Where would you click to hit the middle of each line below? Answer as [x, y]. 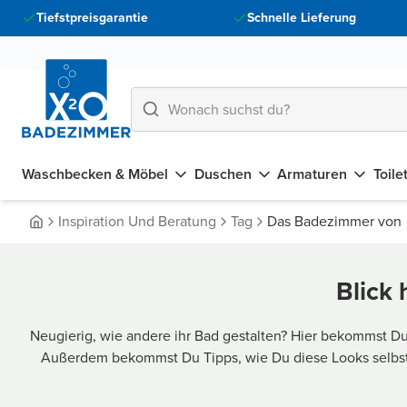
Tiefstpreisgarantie [92, 18]
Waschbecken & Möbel [95, 174]
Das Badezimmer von [334, 221]
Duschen [223, 174]
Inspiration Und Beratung [137, 221]
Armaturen [313, 174]
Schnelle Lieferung [301, 18]
